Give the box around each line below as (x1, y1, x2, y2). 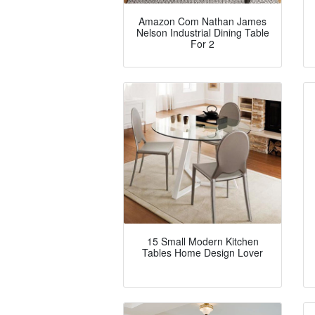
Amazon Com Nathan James (139, 14, 266, 29)
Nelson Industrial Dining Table (136, 25, 269, 40)
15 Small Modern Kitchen (146, 234, 259, 249)
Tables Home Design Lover (142, 245, 263, 260)
